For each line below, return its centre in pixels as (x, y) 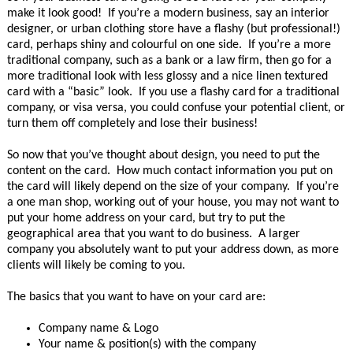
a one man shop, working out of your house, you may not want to (173, 203)
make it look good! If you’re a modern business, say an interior (168, 13)
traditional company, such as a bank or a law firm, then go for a (169, 61)
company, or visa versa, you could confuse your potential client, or (176, 108)
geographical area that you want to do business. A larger (153, 234)
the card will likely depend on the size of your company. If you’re (173, 187)
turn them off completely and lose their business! (132, 124)
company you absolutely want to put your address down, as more (173, 250)
